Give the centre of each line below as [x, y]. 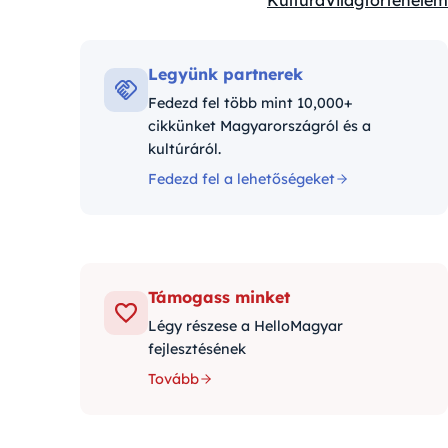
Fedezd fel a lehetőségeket [241, 179]
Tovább [173, 379]
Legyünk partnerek [225, 74]
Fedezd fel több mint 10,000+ [250, 103]
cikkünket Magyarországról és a [259, 126]
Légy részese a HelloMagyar [245, 326]
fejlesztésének [197, 349]
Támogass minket [219, 297]
